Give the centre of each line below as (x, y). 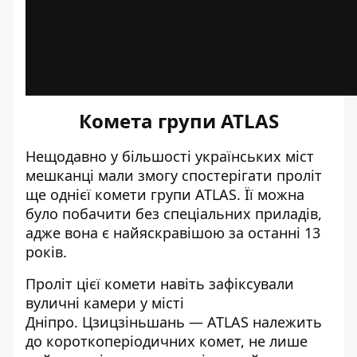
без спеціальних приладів (227, 214)
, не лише (274, 341)
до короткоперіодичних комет (133, 341)
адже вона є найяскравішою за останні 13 (173, 233)
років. (46, 252)
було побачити (80, 214)
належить (287, 322)
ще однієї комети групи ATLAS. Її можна (165, 194)
